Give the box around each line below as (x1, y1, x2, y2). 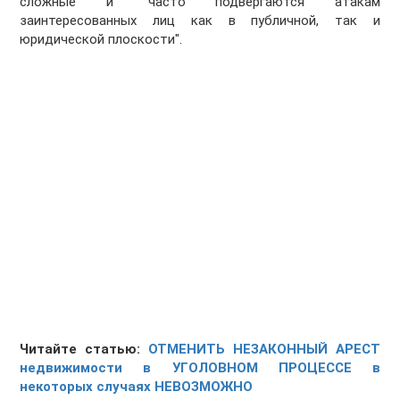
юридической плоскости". (20, 31, 183, 48)
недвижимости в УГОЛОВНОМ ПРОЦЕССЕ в (20, 360, 380, 377)
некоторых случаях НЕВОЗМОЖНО (20, 379, 254, 396)
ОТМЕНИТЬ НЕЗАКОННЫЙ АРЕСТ (148, 341, 380, 358)
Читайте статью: (20, 341, 148, 358)
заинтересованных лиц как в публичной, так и (20, 12, 380, 29)
